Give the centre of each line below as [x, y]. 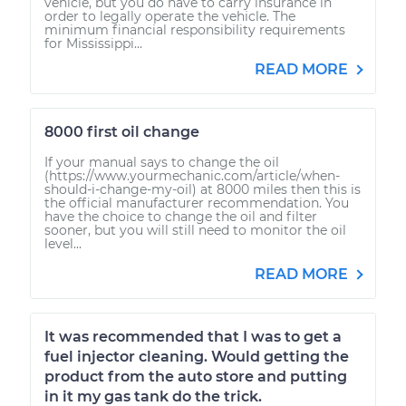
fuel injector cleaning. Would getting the [197, 356]
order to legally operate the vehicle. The [170, 16]
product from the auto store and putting [196, 376]
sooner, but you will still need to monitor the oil [195, 230]
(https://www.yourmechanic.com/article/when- [192, 175]
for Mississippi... [93, 43]
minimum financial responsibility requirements [195, 29]
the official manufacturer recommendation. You [197, 203]
